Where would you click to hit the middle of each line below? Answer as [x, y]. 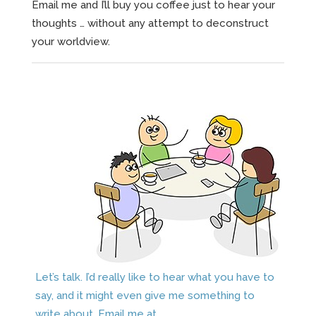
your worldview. [71, 41]
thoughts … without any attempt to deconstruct [150, 23]
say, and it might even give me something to [145, 295]
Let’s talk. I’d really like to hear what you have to [155, 277]
